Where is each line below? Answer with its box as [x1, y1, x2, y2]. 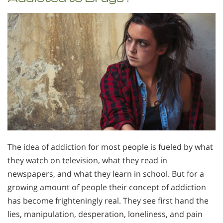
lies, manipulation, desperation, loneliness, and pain [7, 208, 203, 220]
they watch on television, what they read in [7, 154, 167, 166]
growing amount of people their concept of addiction [7, 181, 206, 193]
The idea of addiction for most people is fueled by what [7, 141, 213, 152]
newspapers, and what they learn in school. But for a [7, 168, 204, 179]
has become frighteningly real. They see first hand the [7, 195, 209, 206]
